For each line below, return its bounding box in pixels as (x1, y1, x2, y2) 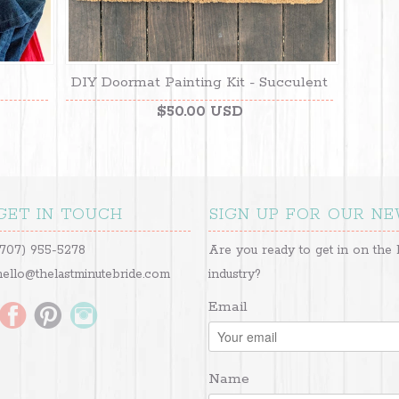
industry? (208, 265, 261, 282)
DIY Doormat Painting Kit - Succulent (71, 72, 328, 92)
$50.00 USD (156, 102, 243, 121)
